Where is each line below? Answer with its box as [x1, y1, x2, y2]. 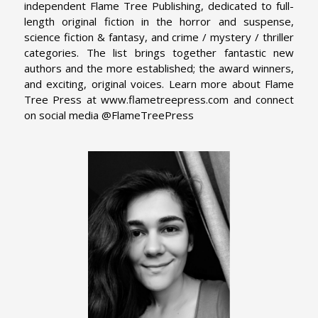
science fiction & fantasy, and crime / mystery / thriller [24, 29, 294, 44]
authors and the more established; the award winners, [24, 60, 294, 75]
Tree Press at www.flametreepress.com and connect [24, 92, 294, 106]
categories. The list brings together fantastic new [24, 45, 294, 60]
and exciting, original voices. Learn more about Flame [24, 76, 294, 91]
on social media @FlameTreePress [24, 107, 194, 122]
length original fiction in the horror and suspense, [24, 13, 294, 28]
